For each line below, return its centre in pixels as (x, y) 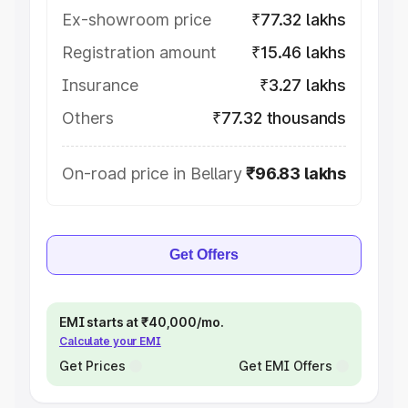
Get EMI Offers (285, 366)
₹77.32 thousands (279, 118)
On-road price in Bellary (152, 173)
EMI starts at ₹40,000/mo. (142, 322)
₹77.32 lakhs (299, 20)
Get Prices (92, 366)
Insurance (100, 85)
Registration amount (139, 52)
